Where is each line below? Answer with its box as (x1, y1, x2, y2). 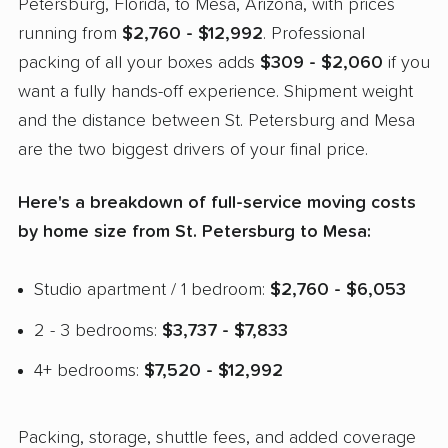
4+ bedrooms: (34, 362, 144, 381)
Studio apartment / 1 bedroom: (34, 280, 270, 299)
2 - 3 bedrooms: (34, 321, 162, 340)
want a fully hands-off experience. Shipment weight (18, 83, 413, 102)
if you (383, 54, 430, 73)
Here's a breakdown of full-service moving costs (18, 193, 416, 212)
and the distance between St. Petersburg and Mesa (18, 112, 415, 131)
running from (18, 25, 122, 44)
